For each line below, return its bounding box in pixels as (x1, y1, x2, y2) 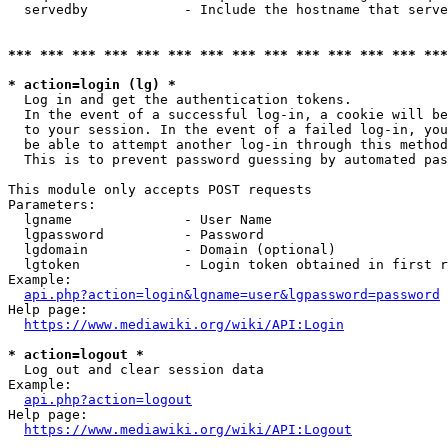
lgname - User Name (8, 212, 272, 227)
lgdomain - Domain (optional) (8, 242, 336, 257)
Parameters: (8, 197, 96, 212)
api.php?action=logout (24, 392, 192, 407)
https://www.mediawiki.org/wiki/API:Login (24, 317, 344, 332)
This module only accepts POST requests (8, 182, 312, 197)
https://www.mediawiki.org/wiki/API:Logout (24, 422, 352, 437)
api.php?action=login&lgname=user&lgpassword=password (24, 287, 440, 302)
